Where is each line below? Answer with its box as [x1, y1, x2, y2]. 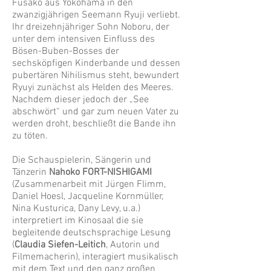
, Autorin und [106, 239, 160, 251]
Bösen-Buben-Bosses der [12, 45, 119, 57]
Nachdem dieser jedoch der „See [12, 94, 149, 106]
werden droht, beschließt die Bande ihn [12, 118, 176, 130]
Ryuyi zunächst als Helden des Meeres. [12, 82, 174, 94]
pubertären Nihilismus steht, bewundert [12, 70, 179, 82]
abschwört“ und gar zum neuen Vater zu [12, 106, 179, 118]
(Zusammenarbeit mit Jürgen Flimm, [12, 178, 166, 191]
